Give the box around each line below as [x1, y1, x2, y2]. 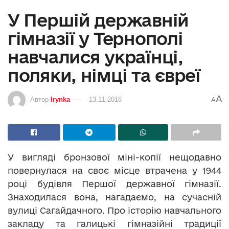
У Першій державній [8, 10, 189, 30]
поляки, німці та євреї [8, 65, 200, 85]
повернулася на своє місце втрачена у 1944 [8, 166, 221, 176]
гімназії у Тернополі [8, 29, 183, 49]
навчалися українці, [8, 47, 183, 67]
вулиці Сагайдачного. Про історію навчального [8, 205, 221, 216]
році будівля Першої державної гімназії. [8, 179, 221, 189]
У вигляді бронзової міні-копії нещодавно [8, 152, 221, 163]
